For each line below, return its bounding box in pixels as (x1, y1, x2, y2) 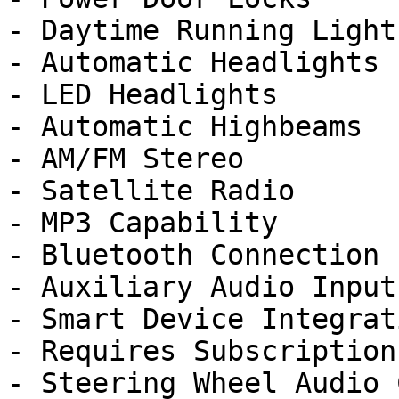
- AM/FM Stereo (7, 142, 244, 175)
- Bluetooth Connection (7, 239, 379, 271)
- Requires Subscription (7, 335, 396, 367)
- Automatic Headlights (7, 46, 379, 78)
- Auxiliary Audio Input (7, 271, 396, 303)
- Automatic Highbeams (7, 110, 362, 142)
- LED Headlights (7, 78, 278, 110)
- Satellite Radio (7, 175, 295, 207)
